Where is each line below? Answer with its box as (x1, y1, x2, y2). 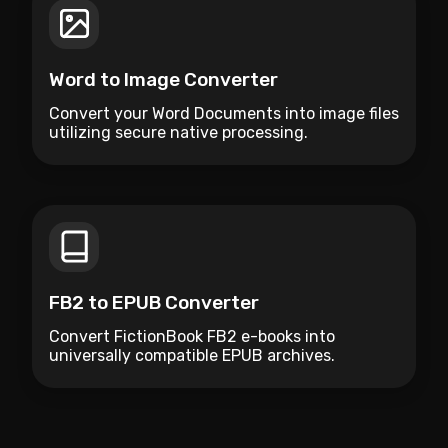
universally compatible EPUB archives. (49, 345, 335, 365)
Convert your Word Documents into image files (49, 103, 399, 123)
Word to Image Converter (49, 67, 278, 91)
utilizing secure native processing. (49, 122, 308, 142)
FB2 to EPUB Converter (49, 290, 259, 314)
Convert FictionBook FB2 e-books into (49, 326, 335, 346)
